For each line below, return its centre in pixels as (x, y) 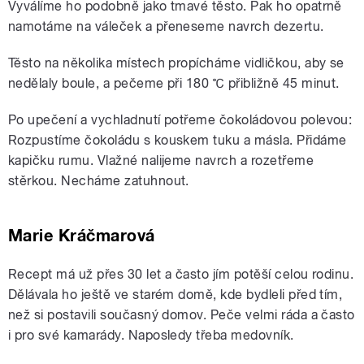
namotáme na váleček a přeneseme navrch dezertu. (166, 26)
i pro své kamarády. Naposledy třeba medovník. (151, 335)
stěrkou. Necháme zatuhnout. (99, 180)
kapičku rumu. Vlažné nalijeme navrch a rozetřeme (161, 160)
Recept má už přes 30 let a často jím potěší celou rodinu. (181, 274)
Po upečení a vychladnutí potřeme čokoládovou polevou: (180, 119)
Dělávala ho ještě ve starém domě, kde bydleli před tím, (175, 294)
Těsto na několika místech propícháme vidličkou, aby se (176, 63)
